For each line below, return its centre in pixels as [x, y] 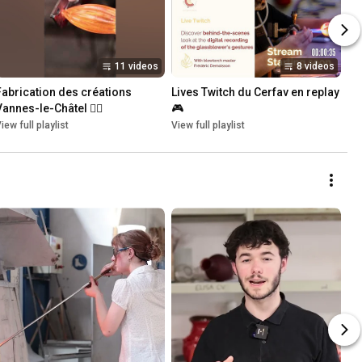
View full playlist [208, 126]
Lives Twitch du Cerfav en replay [255, 93]
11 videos [137, 67]
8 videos [316, 67]
